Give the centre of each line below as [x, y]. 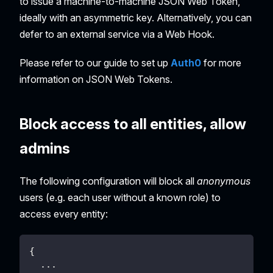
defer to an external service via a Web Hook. [117, 34]
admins [45, 148]
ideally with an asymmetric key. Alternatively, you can [136, 17]
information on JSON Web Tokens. [96, 79]
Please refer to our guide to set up [95, 62]
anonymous [224, 181]
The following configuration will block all [108, 181]
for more [221, 62]
